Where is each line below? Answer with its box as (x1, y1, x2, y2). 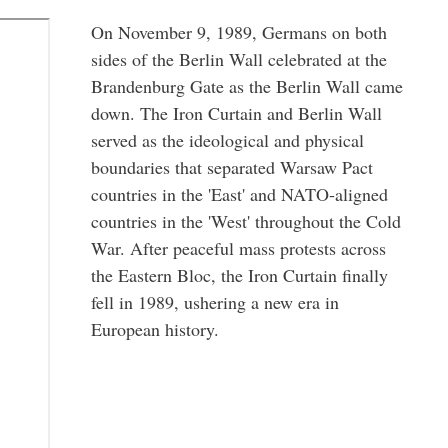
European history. (91, 316, 219, 341)
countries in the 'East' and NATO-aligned (91, 181, 388, 206)
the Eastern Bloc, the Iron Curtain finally (91, 262, 388, 287)
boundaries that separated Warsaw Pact (91, 154, 373, 179)
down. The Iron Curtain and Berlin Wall (91, 100, 382, 125)
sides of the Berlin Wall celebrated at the (91, 46, 387, 71)
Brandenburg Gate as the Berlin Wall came (91, 73, 403, 98)
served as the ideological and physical (91, 127, 364, 152)
